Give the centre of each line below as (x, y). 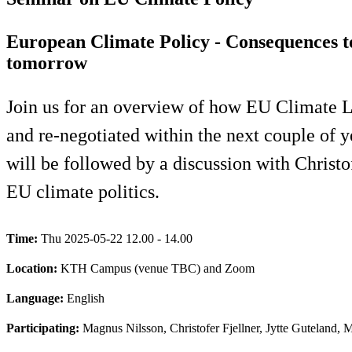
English (86, 298)
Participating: (44, 328)
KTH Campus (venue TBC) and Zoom (158, 268)
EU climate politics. (83, 191)
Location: (33, 268)
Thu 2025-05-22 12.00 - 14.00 (117, 238)
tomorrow (47, 62)
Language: (37, 298)
